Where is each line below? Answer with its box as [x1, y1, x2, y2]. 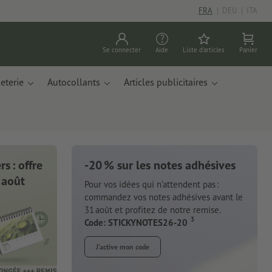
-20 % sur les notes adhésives [84, 157, 236, 173]
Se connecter [103, 46, 141, 54]
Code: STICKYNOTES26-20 [84, 216, 188, 228]
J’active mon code [96, 242, 149, 251]
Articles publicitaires [124, 76, 208, 88]
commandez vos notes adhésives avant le [84, 191, 243, 203]
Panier [239, 46, 257, 54]
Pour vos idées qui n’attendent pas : [84, 178, 219, 190]
